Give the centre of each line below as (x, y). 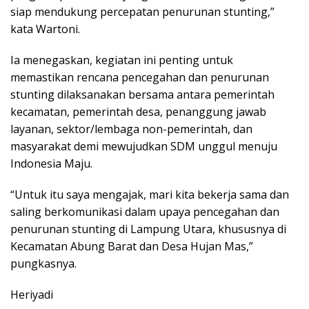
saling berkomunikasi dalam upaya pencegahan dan (145, 211)
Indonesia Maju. (51, 163)
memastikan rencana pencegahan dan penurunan (140, 77)
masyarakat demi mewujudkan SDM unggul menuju (144, 146)
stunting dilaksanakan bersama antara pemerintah (142, 94)
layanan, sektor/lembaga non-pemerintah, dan (131, 129)
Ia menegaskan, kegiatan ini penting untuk (122, 60)
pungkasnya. (43, 263)
